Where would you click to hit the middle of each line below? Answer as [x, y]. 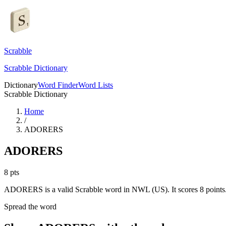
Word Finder [58, 85]
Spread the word [30, 206]
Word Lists [96, 85]
